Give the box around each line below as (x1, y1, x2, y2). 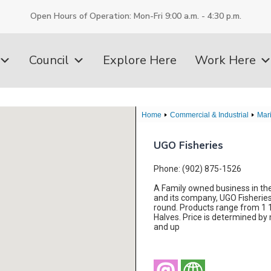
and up (154, 221, 180, 232)
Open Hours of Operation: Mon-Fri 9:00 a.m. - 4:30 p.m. (30, 10, 241, 22)
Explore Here (103, 51, 177, 68)
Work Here (195, 51, 256, 68)
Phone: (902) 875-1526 (154, 163, 241, 174)
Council (29, 51, 69, 68)
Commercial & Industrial (170, 111, 249, 119)
